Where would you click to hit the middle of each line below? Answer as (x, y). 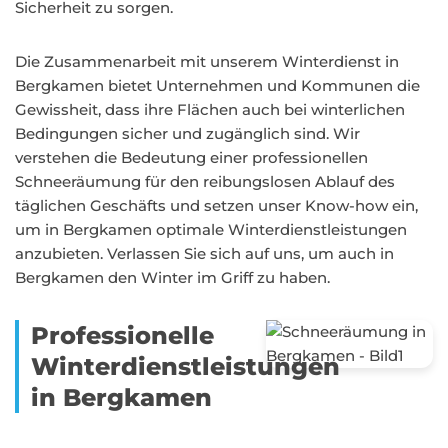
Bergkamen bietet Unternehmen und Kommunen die (217, 85)
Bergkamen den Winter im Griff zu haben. (172, 277)
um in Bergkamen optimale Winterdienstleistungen (211, 229)
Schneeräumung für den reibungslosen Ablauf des (205, 181)
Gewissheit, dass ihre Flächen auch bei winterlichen (210, 109)
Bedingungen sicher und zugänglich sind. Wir (187, 133)
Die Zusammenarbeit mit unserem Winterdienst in (207, 61)
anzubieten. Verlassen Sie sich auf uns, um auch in (204, 253)
